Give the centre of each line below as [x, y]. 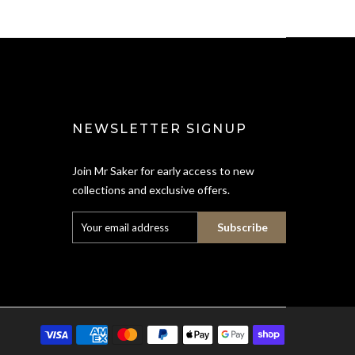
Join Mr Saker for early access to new [163, 171]
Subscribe [242, 227]
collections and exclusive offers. [151, 190]
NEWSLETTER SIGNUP [160, 129]
